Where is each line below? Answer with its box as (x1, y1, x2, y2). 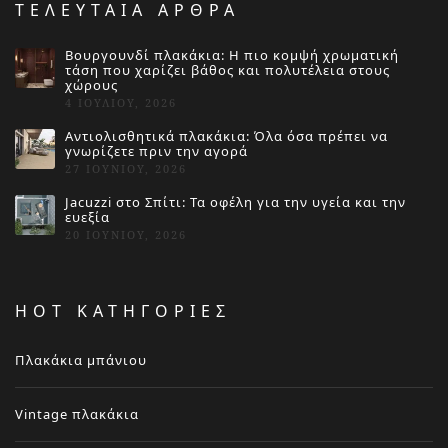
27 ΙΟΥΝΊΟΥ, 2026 (64, 160, 187, 176)
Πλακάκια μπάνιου (15, 350, 147, 369)
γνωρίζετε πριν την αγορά (64, 141, 248, 160)
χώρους (64, 75, 118, 94)
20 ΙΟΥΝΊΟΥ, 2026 (64, 226, 187, 242)
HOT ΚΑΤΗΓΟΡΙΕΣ (15, 299, 231, 322)
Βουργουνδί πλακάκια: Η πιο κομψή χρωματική (64, 45, 399, 64)
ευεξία (64, 207, 110, 226)
